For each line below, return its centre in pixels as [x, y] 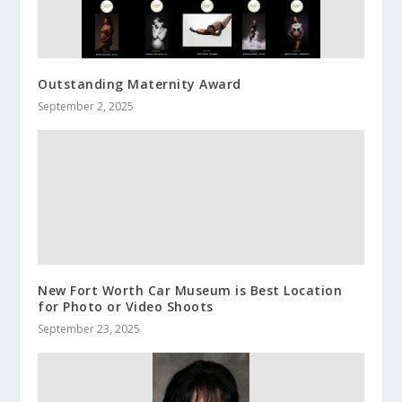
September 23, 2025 [89, 329]
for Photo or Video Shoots [126, 307]
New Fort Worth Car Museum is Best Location [190, 291]
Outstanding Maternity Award [140, 84]
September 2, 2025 [86, 107]
